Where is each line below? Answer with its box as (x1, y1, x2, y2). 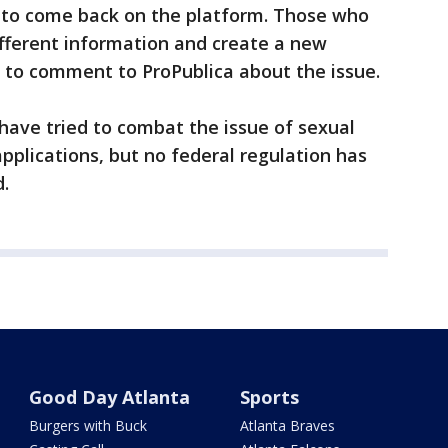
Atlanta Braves (239, 416, 335, 435)
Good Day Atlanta (29, 385, 191, 409)
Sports (239, 385, 299, 409)
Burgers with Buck (29, 416, 148, 435)
